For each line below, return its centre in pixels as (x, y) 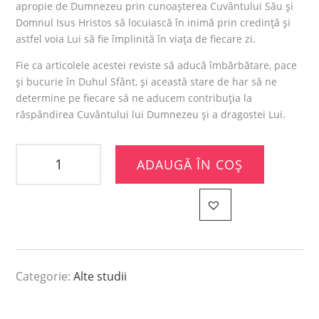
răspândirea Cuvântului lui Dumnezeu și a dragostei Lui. (151, 115)
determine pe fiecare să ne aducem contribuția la (134, 98)
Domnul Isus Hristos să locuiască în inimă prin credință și (153, 23)
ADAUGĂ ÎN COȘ (190, 165)
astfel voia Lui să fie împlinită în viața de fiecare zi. (136, 39)
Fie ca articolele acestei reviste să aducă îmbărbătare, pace (157, 66)
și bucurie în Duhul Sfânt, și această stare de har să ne (147, 82)
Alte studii (100, 277)
